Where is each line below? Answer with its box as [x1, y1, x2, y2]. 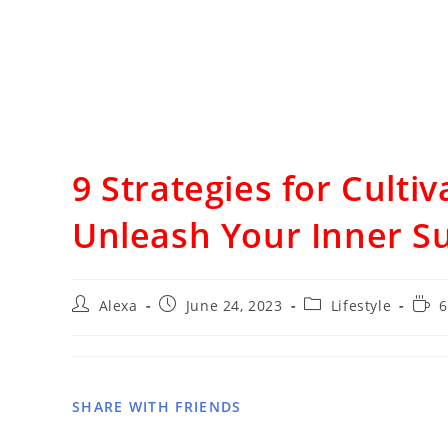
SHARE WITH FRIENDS [72, 396, 242, 416]
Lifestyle [330, 295, 392, 315]
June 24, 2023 [185, 295, 283, 315]
